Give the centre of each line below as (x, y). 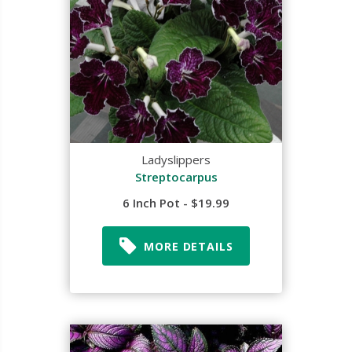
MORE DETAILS (189, 246)
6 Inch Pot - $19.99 (176, 203)
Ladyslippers (176, 159)
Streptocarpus (176, 177)
